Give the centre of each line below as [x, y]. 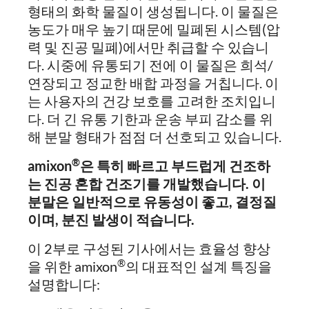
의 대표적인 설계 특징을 [199, 266]
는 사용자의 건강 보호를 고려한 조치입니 [152, 101]
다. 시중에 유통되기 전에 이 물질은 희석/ [150, 65]
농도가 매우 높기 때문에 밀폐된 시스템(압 [154, 29]
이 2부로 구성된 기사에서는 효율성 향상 [149, 248]
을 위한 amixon [72, 266]
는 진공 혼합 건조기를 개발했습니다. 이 [147, 183]
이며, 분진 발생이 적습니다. [111, 219]
